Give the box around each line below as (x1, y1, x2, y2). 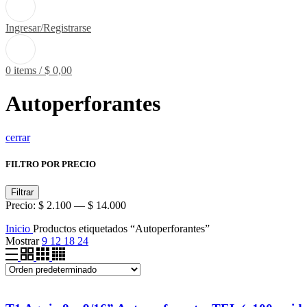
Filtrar (11, 187, 34, 198)
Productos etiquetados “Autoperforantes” (33, 223, 210, 235)
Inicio (5, 223, 33, 235)
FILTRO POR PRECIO (5, 159, 96, 170)
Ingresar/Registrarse (5, 22, 91, 34)
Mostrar (5, 235, 42, 247)
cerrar (5, 131, 30, 143)
